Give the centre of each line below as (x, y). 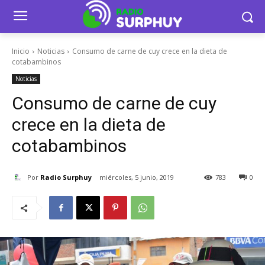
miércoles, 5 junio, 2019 (137, 177)
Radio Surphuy (66, 177)
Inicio (21, 51)
